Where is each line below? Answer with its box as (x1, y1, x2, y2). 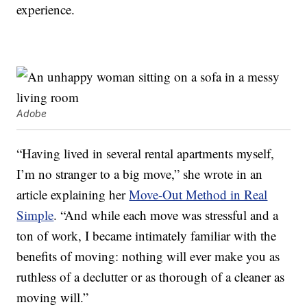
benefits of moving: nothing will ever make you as (16, 247, 280, 265)
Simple (16, 206, 54, 224)
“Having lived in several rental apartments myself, (16, 145, 275, 162)
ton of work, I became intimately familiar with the (16, 227, 277, 245)
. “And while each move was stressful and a (53, 206, 279, 224)
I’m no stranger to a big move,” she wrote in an (16, 165, 263, 183)
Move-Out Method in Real (129, 186, 268, 204)
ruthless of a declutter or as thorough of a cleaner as (16, 268, 285, 286)
